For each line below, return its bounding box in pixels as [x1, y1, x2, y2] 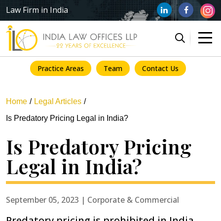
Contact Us [142, 63, 179, 73]
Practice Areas [37, 63, 84, 73]
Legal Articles [34, 97, 81, 106]
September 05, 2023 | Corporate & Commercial [6, 194, 179, 205]
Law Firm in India [6, 4, 68, 16]
